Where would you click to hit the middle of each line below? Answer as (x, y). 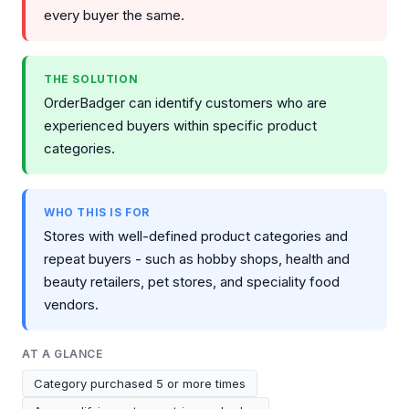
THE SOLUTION (91, 79)
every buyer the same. (114, 15)
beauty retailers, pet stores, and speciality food (192, 281)
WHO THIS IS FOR (97, 212)
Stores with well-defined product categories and (196, 236)
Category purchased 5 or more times (140, 383)
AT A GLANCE (63, 353)
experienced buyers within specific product (180, 125)
